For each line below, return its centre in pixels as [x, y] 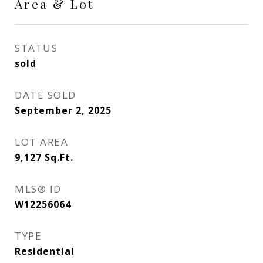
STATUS [36, 48]
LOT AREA [41, 142]
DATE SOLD [45, 95]
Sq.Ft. [59, 157]
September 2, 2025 [63, 110]
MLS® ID [38, 189]
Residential [45, 251]
